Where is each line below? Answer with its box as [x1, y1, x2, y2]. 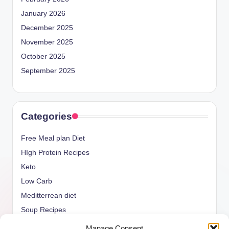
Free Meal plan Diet [21, 134, 85, 142]
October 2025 [21, 52, 65, 60]
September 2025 [21, 66, 75, 75]
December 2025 [21, 24, 73, 32]
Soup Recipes [21, 205, 66, 214]
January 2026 [21, 9, 65, 17]
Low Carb [21, 177, 52, 185]
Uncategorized [21, 220, 68, 228]
